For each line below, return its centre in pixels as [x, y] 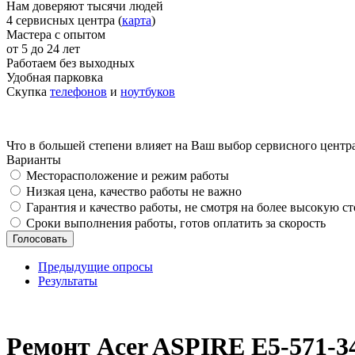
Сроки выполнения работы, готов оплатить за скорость [176, 223]
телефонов [78, 92]
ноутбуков [148, 92]
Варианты [34, 160]
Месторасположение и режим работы [128, 176]
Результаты [68, 281]
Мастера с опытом [56, 34]
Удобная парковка [55, 77]
